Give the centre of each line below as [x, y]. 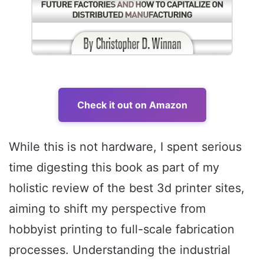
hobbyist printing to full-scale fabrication [122, 230]
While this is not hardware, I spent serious [125, 147]
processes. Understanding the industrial [120, 250]
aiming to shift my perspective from [107, 209]
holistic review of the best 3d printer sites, [127, 188]
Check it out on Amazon [132, 105]
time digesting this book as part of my [114, 168]
